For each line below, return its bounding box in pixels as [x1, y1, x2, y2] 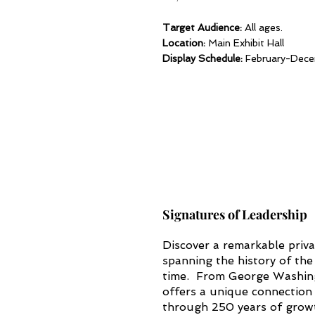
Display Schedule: [162, 53, 243, 64]
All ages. [242, 22, 283, 33]
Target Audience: [162, 22, 242, 33]
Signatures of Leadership [162, 206, 307, 223]
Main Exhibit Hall [205, 37, 284, 49]
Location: [162, 37, 205, 49]
